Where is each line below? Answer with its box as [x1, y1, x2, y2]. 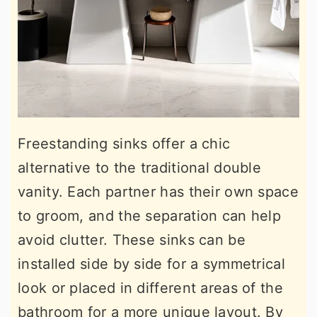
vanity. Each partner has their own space [18, 183, 299, 200]
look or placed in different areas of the [18, 279, 283, 296]
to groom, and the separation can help [18, 207, 282, 224]
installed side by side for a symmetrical [18, 255, 285, 272]
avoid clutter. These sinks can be [18, 231, 246, 248]
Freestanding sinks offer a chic [18, 135, 231, 152]
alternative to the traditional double [18, 159, 262, 176]
